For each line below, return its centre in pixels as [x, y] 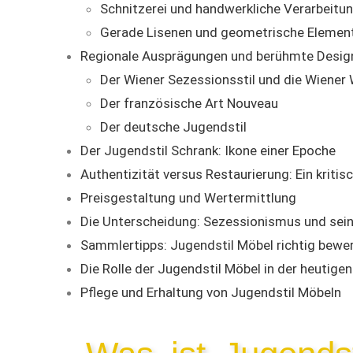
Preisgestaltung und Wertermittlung [188, 198]
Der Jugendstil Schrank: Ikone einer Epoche [208, 151]
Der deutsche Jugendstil [173, 127]
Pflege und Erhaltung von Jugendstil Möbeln [211, 293]
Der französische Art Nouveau [189, 104]
